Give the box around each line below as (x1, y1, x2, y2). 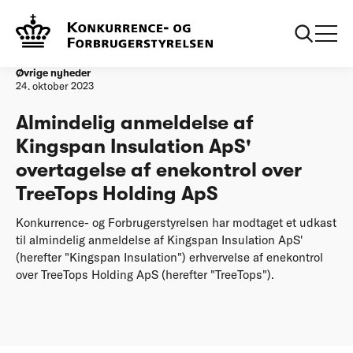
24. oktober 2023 (16, 80, 94, 92)
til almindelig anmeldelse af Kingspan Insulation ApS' (16, 232, 303, 247)
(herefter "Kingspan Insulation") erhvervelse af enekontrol (16, 249, 323, 265)
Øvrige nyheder (16, 67, 91, 79)
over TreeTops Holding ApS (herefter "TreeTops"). (16, 266, 274, 282)
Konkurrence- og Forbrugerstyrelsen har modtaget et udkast (16, 214, 336, 230)
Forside (16, 13, 47, 25)
